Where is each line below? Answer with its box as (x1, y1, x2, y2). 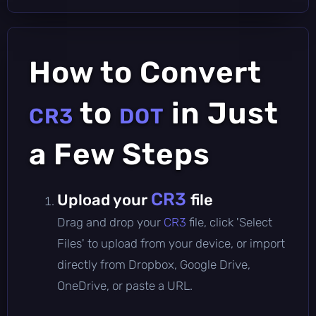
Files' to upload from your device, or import (57, 236, 285, 250)
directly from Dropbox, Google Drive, (57, 257, 250, 272)
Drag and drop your (57, 214, 164, 229)
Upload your (57, 190, 151, 209)
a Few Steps (29, 136, 210, 172)
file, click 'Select (189, 214, 272, 229)
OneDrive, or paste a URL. (57, 278, 193, 293)
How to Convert (29, 54, 262, 90)
